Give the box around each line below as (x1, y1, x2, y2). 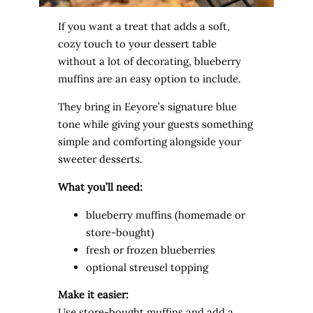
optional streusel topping (85, 260, 208, 274)
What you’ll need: (57, 180, 143, 194)
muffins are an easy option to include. (57, 72, 241, 86)
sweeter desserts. (57, 152, 143, 166)
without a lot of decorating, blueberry (57, 54, 241, 68)
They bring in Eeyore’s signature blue (57, 99, 237, 113)
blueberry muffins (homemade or (85, 208, 245, 221)
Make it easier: (57, 288, 129, 302)
